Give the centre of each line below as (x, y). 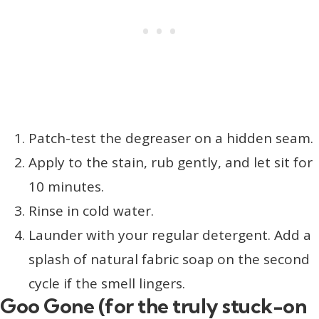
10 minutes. (66, 187)
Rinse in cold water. (91, 211)
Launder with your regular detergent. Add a (170, 235)
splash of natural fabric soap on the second (169, 260)
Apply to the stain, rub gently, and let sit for (171, 163)
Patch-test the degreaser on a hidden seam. (171, 138)
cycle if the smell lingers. (107, 284)
